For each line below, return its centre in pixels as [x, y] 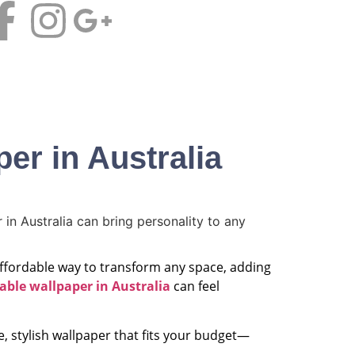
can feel [195, 286]
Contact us [54, 74]
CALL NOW [212, 71]
